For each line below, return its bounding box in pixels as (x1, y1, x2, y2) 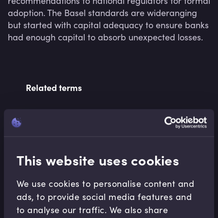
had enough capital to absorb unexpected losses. (8, 31, 203, 43)
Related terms (25, 81, 82, 93)
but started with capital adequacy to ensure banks (8, 19, 209, 31)
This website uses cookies (16, 150, 179, 169)
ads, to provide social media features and (16, 190, 192, 202)
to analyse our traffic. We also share (16, 203, 168, 216)
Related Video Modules (25, 128, 118, 141)
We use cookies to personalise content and (16, 177, 195, 189)
